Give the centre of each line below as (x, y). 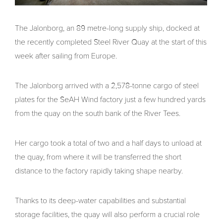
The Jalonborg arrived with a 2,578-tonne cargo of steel (107, 86)
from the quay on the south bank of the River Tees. (98, 114)
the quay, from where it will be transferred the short (98, 157)
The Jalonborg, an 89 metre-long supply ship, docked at (107, 28)
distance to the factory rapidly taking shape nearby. (99, 171)
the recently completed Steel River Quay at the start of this (111, 42)
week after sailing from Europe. (66, 56)
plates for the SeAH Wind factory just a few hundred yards (110, 100)
